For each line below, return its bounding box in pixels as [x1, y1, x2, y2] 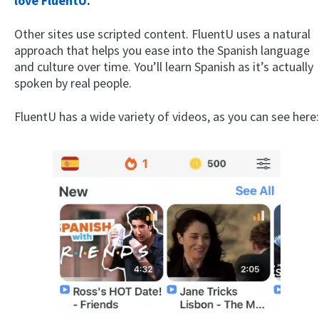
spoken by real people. [14, 75, 132, 92]
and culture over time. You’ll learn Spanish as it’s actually [14, 58, 313, 75]
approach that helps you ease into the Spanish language [14, 42, 310, 59]
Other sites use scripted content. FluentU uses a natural [14, 26, 310, 43]
